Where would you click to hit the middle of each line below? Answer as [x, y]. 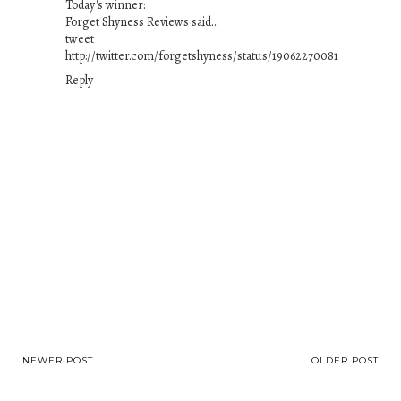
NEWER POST [58, 361]
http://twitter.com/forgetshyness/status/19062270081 [202, 56]
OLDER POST [345, 361]
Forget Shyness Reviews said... [142, 22]
